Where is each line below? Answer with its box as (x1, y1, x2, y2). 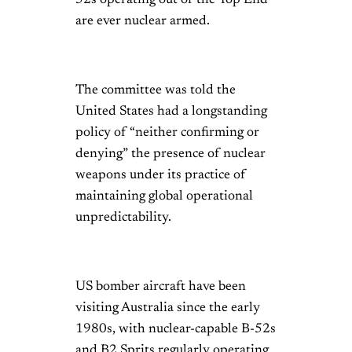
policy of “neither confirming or (75, 126, 259, 141)
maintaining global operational (75, 189, 253, 204)
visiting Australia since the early (75, 301, 260, 316)
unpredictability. (75, 211, 171, 225)
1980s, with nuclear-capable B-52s (75, 322, 276, 337)
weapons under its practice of (75, 168, 246, 183)
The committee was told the (75, 83, 236, 98)
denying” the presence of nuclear (75, 147, 266, 162)
